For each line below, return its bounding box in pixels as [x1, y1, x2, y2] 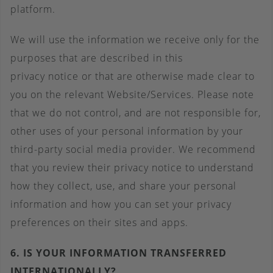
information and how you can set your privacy [10, 197, 232, 211]
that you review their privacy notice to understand [10, 161, 254, 174]
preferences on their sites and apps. [10, 216, 188, 229]
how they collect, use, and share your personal [10, 179, 236, 193]
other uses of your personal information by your [10, 124, 243, 138]
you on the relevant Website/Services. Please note [10, 88, 254, 101]
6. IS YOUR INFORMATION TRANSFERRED [10, 246, 227, 260]
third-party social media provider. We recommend [10, 143, 256, 156]
